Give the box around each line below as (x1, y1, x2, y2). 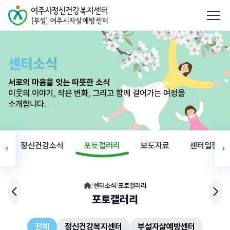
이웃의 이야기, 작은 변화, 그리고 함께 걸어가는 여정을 (8, 88, 185, 99)
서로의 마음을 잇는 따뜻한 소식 (8, 77, 110, 88)
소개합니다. (8, 99, 46, 109)
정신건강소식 (21, 140, 64, 150)
